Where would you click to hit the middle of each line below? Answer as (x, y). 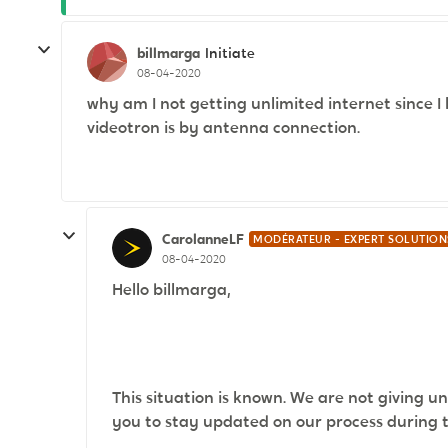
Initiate (230, 53)
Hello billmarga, (171, 289)
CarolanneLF (203, 238)
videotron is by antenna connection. (223, 127)
